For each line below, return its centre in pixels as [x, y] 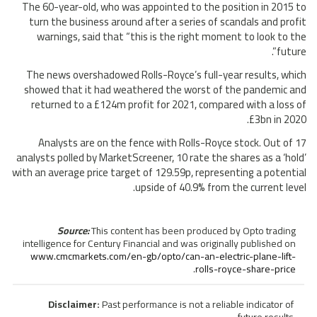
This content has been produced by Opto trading [192, 230]
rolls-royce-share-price [246, 269]
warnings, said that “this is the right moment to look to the [172, 36]
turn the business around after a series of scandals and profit [168, 21]
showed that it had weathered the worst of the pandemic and [165, 89]
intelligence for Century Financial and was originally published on [159, 243]
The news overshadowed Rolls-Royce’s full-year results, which [166, 74]
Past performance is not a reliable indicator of [197, 304]
